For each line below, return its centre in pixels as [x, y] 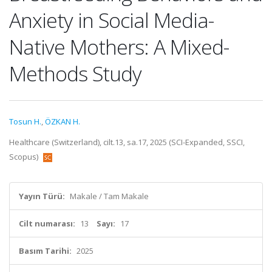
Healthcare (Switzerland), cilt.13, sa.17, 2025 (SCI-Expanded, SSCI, [127, 142]
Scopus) [25, 157]
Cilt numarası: [47, 223]
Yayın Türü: [42, 196]
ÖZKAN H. [63, 121]
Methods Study [75, 73]
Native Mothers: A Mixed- [119, 47]
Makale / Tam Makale [109, 196]
